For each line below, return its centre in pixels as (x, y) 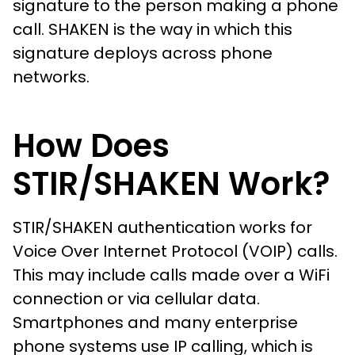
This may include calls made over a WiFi (171, 275)
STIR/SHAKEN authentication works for (162, 227)
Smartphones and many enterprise (155, 322)
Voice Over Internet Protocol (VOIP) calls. (175, 251)
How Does (91, 145)
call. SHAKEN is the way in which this (153, 29)
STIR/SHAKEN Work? (171, 183)
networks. (53, 76)
